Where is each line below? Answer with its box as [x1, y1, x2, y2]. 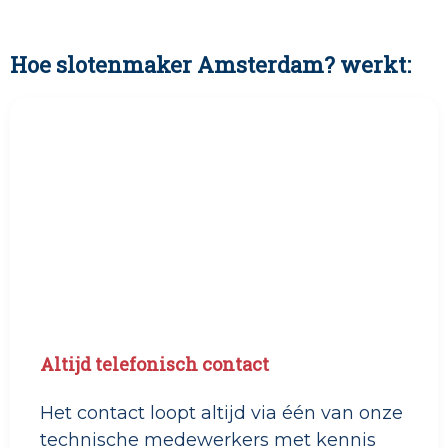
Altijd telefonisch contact [40, 352, 269, 377]
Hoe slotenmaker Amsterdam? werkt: [10, 50, 411, 80]
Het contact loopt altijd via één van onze [40, 402, 403, 425]
